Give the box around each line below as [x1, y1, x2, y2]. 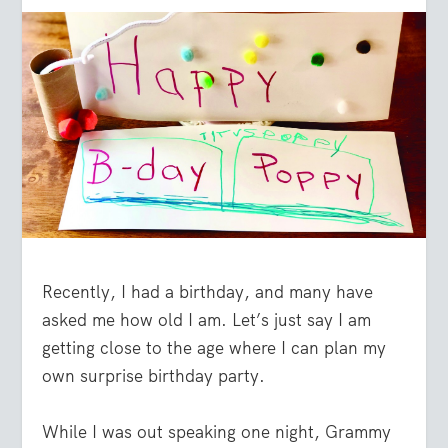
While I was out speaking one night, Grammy [42, 420, 392, 443]
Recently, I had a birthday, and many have [42, 281, 374, 304]
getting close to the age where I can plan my [42, 337, 387, 360]
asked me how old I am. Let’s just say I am [42, 309, 372, 332]
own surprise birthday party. [42, 365, 266, 388]
